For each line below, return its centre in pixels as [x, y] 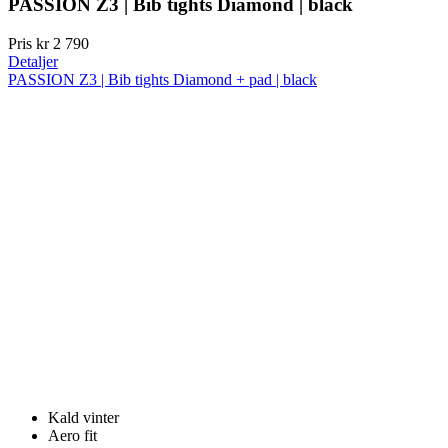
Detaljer [33, 62]
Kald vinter [83, 418]
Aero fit [72, 436]
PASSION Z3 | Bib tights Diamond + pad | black [162, 80]
